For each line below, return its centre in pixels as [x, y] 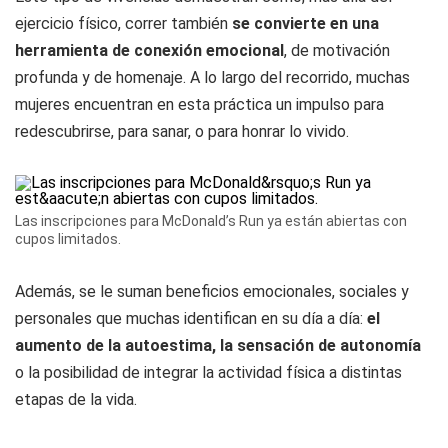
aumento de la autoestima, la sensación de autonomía [218, 345]
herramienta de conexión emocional [149, 50]
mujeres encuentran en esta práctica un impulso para [199, 104]
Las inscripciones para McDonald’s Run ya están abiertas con [211, 221]
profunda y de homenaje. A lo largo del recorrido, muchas [212, 77]
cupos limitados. [68, 239]
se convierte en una [303, 23]
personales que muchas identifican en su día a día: [189, 318]
